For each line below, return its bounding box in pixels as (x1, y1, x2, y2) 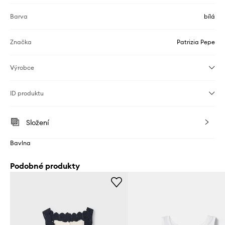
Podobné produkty (10, 161, 80, 171)
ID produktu (10, 89, 44, 97)
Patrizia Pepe (177, 38, 215, 46)
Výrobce (10, 64, 34, 71)
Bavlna (10, 139, 31, 147)
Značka (10, 38, 32, 46)
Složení (26, 118, 49, 127)
